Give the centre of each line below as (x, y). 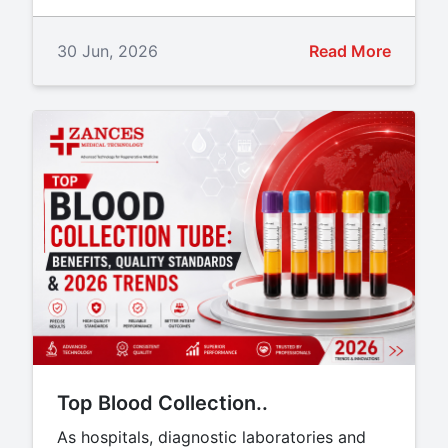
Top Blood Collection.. (162, 403)
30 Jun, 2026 (107, 50)
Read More (350, 50)
